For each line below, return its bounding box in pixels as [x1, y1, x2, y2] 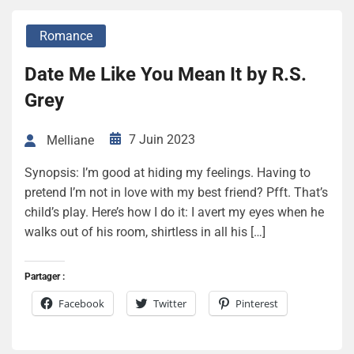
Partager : [24, 271, 65, 283]
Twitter [153, 296, 186, 311]
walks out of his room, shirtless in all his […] [24, 224, 265, 240]
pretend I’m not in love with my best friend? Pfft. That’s [24, 185, 328, 201]
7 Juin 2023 [129, 131, 195, 147]
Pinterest [235, 296, 278, 311]
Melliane [47, 133, 94, 149]
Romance [40, 28, 92, 43]
